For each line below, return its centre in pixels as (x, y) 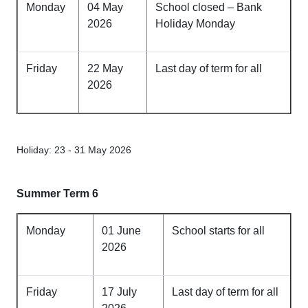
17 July (119, 292)
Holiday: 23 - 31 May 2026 (74, 150)
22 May (105, 68)
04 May (105, 7)
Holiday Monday (195, 24)
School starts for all (218, 231)
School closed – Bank (209, 7)
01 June (121, 231)
